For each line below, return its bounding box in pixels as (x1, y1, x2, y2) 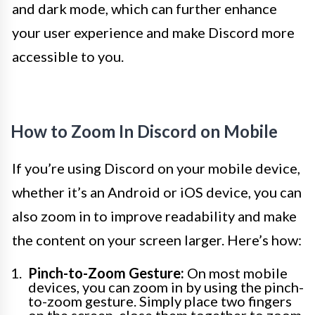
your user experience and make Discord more (12, 24, 295, 41)
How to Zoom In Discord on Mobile (11, 121, 278, 142)
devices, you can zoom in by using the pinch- (28, 278, 304, 296)
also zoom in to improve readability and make (12, 207, 297, 225)
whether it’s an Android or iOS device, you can (12, 184, 302, 201)
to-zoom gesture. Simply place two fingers (28, 292, 292, 310)
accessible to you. (12, 48, 124, 65)
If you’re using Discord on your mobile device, (12, 160, 300, 177)
